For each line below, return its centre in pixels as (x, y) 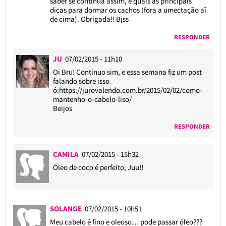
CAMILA (68, 154)
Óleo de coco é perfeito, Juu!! (98, 167)
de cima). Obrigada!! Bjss (89, 19)
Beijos (63, 108)
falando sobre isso (81, 81)
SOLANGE (67, 208)
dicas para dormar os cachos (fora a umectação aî (128, 10)
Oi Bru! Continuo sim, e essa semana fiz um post (128, 72)
